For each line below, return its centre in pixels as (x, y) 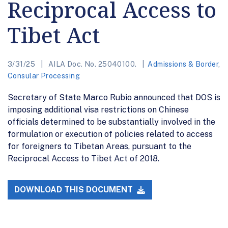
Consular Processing (44, 76)
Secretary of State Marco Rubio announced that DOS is (114, 97)
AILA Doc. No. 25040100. (92, 64)
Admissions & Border (183, 64)
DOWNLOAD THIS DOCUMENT (75, 190)
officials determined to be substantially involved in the (111, 122)
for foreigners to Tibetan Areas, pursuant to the (99, 146)
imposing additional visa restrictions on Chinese (98, 109)
